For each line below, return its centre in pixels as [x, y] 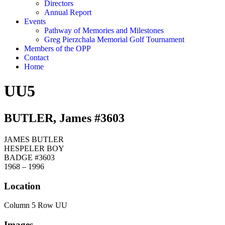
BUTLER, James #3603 [64, 118]
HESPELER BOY [34, 148]
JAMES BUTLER [34, 139]
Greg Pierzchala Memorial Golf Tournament [114, 39]
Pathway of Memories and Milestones [104, 30]
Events [35, 21]
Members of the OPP [58, 48]
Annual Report [68, 12]
